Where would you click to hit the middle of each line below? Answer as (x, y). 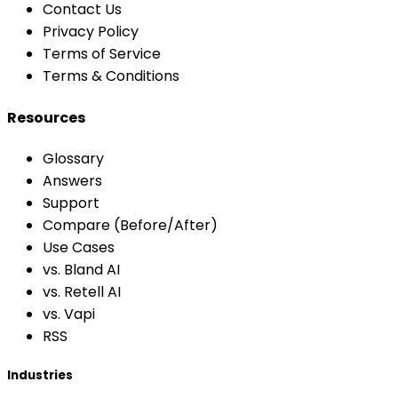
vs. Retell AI (82, 291)
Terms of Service (102, 54)
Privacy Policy (91, 32)
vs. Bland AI (81, 269)
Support (71, 203)
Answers (72, 180)
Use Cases (79, 247)
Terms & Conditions (111, 76)
